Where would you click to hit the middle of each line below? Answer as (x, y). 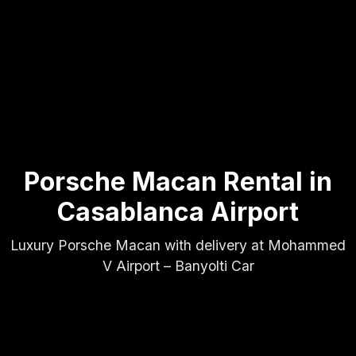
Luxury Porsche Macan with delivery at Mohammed (178, 245)
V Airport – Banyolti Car (178, 265)
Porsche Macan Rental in (178, 181)
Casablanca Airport (178, 211)
